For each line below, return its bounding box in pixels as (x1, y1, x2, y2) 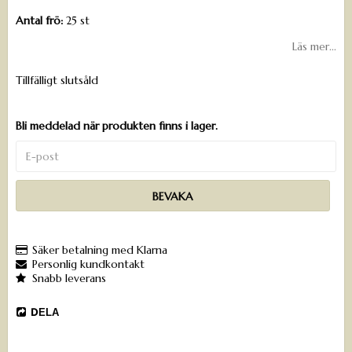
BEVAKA (152, 189, 193, 204)
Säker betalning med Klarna (32, 243, 167, 258)
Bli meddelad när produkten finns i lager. (16, 119, 218, 134)
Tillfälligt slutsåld (16, 73, 98, 88)
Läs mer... (292, 39, 336, 54)
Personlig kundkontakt (32, 257, 145, 272)
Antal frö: (16, 13, 63, 28)
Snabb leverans (32, 271, 106, 286)
